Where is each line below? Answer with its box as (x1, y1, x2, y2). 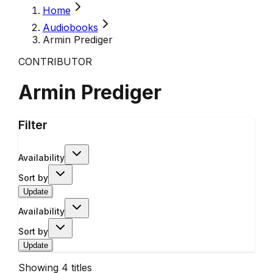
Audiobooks (42, 21, 98, 34)
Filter (18, 117, 48, 132)
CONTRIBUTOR (18, 55, 92, 68)
